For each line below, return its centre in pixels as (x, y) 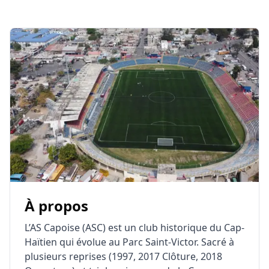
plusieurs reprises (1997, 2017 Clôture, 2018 (123, 256)
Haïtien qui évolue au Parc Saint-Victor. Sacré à (129, 242)
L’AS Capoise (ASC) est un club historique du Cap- (134, 228)
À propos (56, 206)
